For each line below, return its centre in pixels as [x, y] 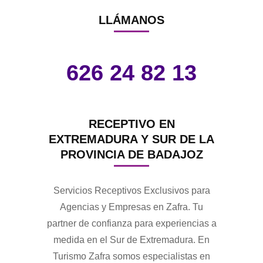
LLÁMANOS [131, 20]
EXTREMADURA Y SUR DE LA [131, 139]
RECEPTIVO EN [131, 124]
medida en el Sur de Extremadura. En [131, 240]
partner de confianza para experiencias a [131, 223]
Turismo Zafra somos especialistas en [131, 256]
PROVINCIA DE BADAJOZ [131, 154]
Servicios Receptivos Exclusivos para [131, 190]
